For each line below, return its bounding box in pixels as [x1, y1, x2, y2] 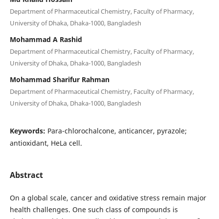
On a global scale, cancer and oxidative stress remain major [9, 193, 206, 202]
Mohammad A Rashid [9, 34, 82, 44]
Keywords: [9, 126, 47, 135]
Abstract [9, 169, 43, 180]
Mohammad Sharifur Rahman [9, 74, 109, 84]
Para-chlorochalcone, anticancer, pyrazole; [47, 126, 187, 135]
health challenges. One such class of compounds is [9, 204, 178, 214]
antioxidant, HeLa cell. [9, 138, 82, 148]
